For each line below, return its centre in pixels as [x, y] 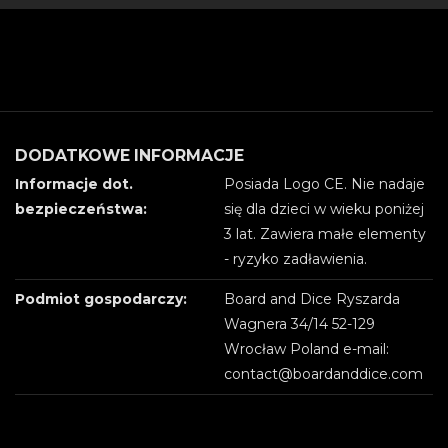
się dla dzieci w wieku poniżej [324, 208]
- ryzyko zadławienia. [295, 258]
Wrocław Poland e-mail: [306, 348]
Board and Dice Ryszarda [312, 298]
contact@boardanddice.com [323, 373]
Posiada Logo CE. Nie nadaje [324, 183]
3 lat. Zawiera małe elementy [325, 233]
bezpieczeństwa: [81, 208]
